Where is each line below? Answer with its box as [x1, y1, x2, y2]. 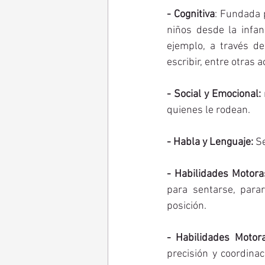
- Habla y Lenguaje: [167, 135, 253, 148]
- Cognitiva [167, 8, 215, 21]
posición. [167, 199, 206, 212]
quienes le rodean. [167, 104, 253, 117]
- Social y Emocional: [167, 88, 261, 101]
